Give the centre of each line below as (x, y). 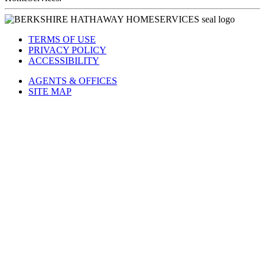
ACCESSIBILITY (64, 61)
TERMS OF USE (62, 40)
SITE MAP (50, 92)
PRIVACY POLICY (67, 50)
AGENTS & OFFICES (73, 81)
